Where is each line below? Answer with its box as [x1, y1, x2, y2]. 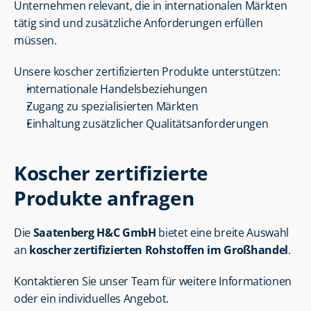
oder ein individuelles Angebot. [14, 291, 169, 306]
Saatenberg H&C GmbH [33, 225, 156, 240]
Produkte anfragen [14, 185, 194, 211]
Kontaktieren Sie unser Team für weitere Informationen [14, 274, 292, 289]
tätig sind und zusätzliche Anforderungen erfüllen [14, 15, 263, 31]
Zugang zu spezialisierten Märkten [26, 99, 199, 114]
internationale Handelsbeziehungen [26, 81, 208, 96]
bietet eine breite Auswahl [155, 225, 289, 240]
